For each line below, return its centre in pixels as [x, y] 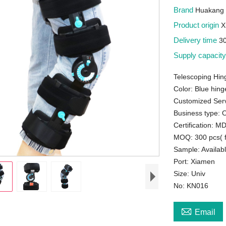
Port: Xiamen [194, 161]
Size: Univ [190, 174]
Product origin [197, 25]
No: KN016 [191, 186]
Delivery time [196, 40]
